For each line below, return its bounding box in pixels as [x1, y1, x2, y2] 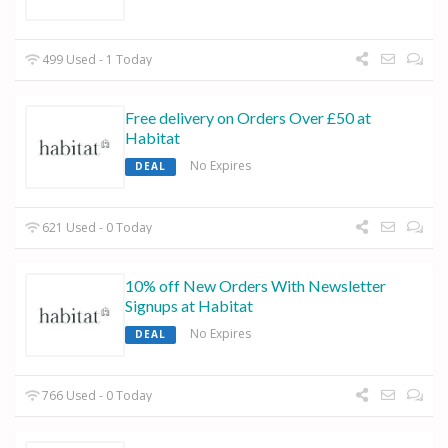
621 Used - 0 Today [39, 219, 153, 237]
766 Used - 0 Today [39, 387, 153, 405]
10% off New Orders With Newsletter [125, 276, 386, 296]
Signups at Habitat [125, 296, 253, 316]
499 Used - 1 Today [39, 51, 153, 69]
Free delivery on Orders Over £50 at [125, 108, 371, 128]
